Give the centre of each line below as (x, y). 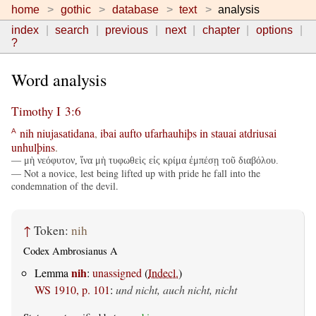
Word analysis (59, 80)
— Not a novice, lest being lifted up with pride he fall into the (136, 173)
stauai (224, 133)
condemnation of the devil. (65, 186)
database (135, 10)
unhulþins (33, 147)
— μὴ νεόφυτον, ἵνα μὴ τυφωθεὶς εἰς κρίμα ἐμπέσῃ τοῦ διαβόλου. (145, 160)
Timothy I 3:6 (46, 111)
